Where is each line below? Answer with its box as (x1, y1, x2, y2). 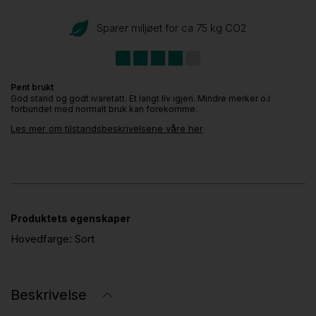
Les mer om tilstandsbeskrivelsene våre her (11, 123, 203, 135)
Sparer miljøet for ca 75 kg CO (97, 20, 241, 35)
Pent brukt (11, 82, 54, 93)
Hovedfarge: (11, 232, 75, 246)
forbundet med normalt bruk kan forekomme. (11, 104, 197, 115)
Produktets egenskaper (11, 212, 130, 225)
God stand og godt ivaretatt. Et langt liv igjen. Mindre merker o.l (11, 93, 270, 104)
